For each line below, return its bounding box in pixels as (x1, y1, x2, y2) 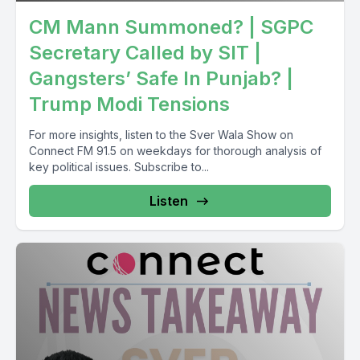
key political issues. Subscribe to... (29, 160, 209, 174)
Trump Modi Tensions (29, 92, 230, 116)
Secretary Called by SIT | (29, 41, 261, 64)
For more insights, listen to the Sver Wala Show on (29, 128, 293, 141)
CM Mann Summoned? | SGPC (29, 15, 313, 39)
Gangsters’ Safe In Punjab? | (29, 67, 293, 90)
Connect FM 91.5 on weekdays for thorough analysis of (29, 144, 321, 157)
